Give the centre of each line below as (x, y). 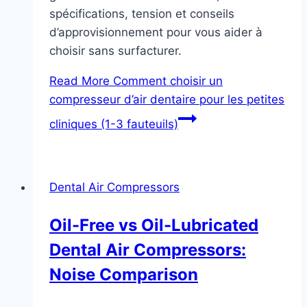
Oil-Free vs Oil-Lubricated (154, 225)
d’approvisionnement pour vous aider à (156, 33)
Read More (79, 81)
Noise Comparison (124, 275)
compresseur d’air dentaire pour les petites (167, 100)
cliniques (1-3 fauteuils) (114, 124)
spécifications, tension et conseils (142, 14)
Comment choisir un (166, 81)
